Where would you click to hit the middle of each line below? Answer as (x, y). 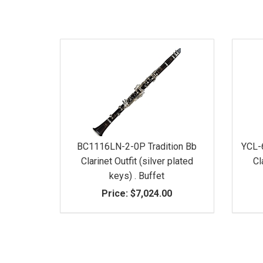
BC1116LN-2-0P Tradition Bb (137, 146)
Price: (115, 193)
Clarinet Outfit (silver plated (137, 161)
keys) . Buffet (137, 176)
